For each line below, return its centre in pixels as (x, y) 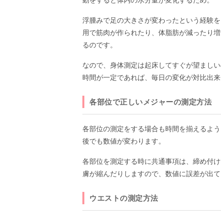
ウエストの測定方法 (124, 198)
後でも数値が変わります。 (124, 141)
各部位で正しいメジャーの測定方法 (150, 102)
